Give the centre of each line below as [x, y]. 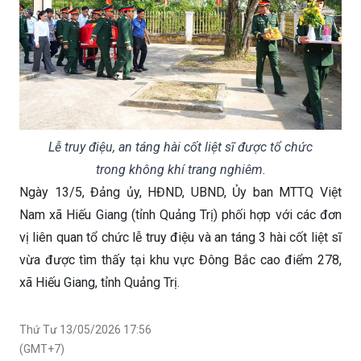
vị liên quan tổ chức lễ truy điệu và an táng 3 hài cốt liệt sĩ [180, 237]
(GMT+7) [42, 349]
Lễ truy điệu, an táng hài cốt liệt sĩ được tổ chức [180, 147]
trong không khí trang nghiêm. [180, 169]
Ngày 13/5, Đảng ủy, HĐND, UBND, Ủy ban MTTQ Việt [180, 192]
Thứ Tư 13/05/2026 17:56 [85, 329]
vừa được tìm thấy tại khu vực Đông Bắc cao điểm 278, [180, 259]
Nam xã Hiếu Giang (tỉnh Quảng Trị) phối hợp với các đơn [180, 214]
